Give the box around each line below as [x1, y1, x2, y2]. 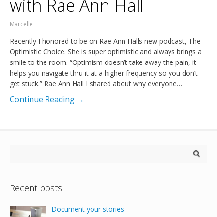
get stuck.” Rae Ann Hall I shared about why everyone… [10, 78, 182, 88]
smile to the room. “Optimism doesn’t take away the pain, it [10, 57, 196, 67]
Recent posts [10, 182, 62, 194]
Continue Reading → [10, 93, 84, 105]
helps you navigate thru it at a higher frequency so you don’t [10, 68, 198, 77]
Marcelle [10, 19, 33, 28]
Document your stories [51, 204, 124, 214]
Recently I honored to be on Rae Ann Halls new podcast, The [10, 36, 201, 46]
